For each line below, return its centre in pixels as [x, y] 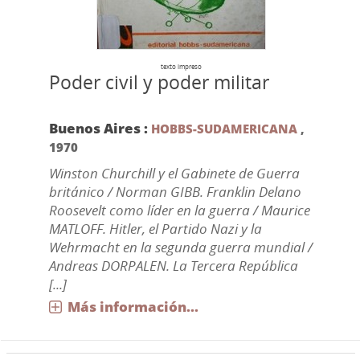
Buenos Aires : [100, 128]
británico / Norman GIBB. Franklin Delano [175, 192]
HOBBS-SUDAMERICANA [224, 129]
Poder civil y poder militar [159, 82]
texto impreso [181, 66]
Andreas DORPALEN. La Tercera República [173, 266]
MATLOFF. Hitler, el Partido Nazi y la [155, 229]
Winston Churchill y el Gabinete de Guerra [174, 173]
